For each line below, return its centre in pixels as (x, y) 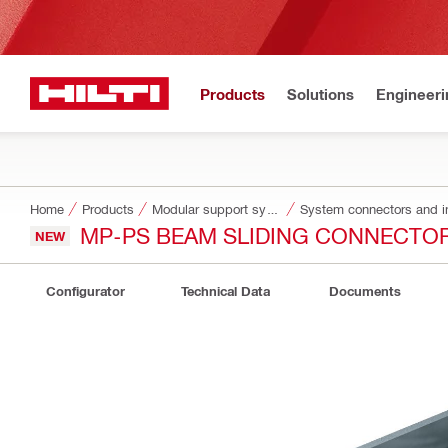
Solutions (320, 93)
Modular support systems (272, 208)
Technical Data (225, 291)
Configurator (85, 291)
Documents (365, 291)
